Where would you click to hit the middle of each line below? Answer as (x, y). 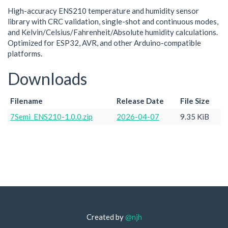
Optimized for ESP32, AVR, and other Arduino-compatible (104, 43)
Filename (26, 101)
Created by (106, 217)
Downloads (47, 79)
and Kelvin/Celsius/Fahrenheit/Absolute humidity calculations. (113, 32)
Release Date (140, 101)
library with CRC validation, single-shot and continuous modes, (113, 21)
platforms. (25, 53)
